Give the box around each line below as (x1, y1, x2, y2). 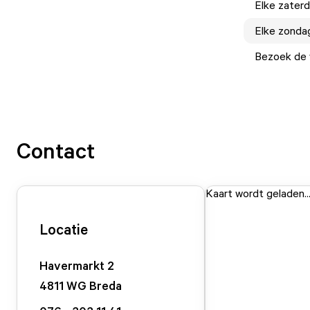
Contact (17, 136, 95, 164)
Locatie (39, 220, 88, 238)
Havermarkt (39, 257, 104, 273)
